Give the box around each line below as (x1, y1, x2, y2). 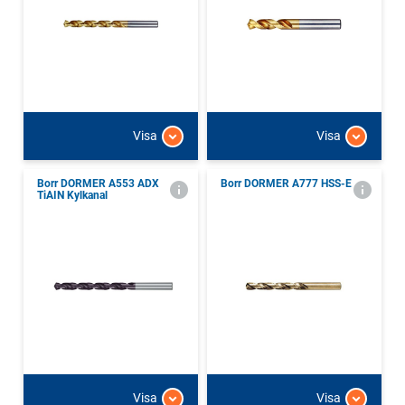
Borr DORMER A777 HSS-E (221, 176, 352, 190)
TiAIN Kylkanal (37, 188, 108, 202)
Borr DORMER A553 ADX (37, 176, 159, 190)
